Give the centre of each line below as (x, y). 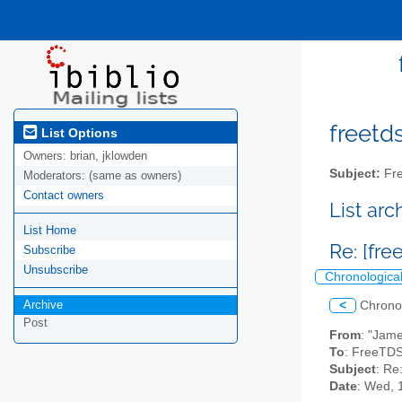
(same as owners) (135, 176)
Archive (43, 305)
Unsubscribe (56, 270)
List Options (78, 132)
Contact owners (64, 196)
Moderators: (56, 176)
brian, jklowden (109, 156)
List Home (50, 231)
